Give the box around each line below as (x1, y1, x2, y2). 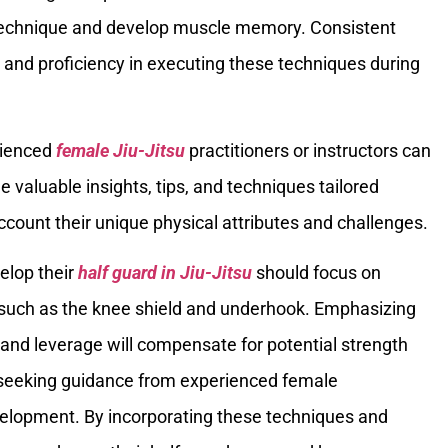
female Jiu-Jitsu (56, 139, 185, 161)
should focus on (252, 261, 381, 283)
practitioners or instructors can (185, 139, 431, 161)
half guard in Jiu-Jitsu (78, 261, 252, 283)
